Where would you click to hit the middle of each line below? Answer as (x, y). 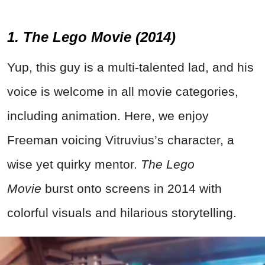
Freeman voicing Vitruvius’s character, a (121, 140)
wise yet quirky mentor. (74, 164)
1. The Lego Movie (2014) (91, 37)
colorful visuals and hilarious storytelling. (122, 212)
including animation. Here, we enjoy (108, 115)
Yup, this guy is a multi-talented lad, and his (130, 67)
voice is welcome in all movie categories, (123, 91)
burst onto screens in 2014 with (132, 188)
